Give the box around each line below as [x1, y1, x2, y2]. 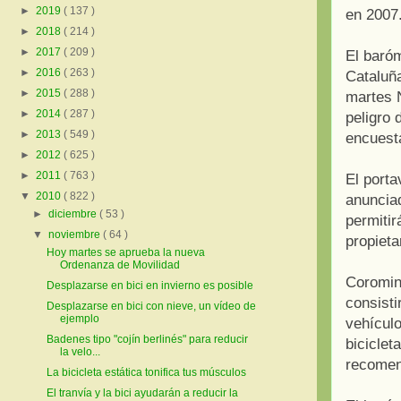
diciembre [48, 207, 100, 220]
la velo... [59, 345, 100, 358]
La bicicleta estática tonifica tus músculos [46, 365, 246, 379]
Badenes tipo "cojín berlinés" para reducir [46, 332, 248, 346]
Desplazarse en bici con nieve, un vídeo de [46, 299, 256, 312]
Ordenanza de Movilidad [59, 258, 180, 271]
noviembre [48, 227, 104, 241]
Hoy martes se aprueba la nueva [46, 245, 205, 259]
